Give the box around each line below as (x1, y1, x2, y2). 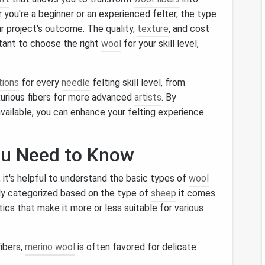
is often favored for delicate (75, 241, 196, 253)
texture (137, 23, 169, 34)
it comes (176, 188, 215, 199)
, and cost (169, 23, 209, 34)
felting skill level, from (90, 77, 185, 88)
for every (19, 77, 62, 88)
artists (134, 92, 161, 103)
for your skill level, (121, 38, 199, 49)
